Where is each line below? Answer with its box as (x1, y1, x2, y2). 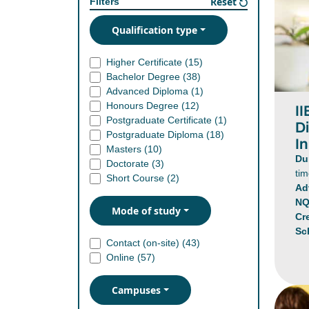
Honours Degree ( (106, 100, 186, 111)
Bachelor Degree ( (106, 71, 187, 82)
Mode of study (112, 204, 181, 217)
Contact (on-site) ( (106, 237, 186, 248)
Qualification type (112, 23, 198, 37)
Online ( (106, 252, 141, 263)
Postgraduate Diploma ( (106, 129, 210, 140)
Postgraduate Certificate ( (106, 114, 219, 126)
